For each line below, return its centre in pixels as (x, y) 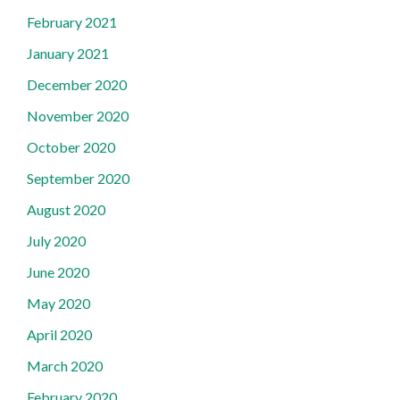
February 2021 (72, 22)
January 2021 (68, 53)
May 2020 (58, 303)
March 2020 (65, 366)
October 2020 (71, 147)
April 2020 (59, 334)
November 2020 (78, 116)
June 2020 (58, 272)
